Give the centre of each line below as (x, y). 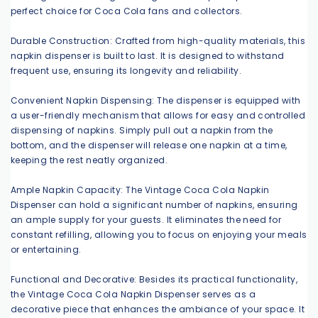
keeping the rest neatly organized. (89, 160)
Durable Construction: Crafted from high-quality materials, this (158, 40)
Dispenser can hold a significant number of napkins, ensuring (154, 204)
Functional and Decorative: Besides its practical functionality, (154, 279)
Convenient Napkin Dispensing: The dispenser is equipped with (156, 100)
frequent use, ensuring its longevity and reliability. (126, 70)
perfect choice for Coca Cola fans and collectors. (127, 11)
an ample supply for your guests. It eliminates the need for (146, 219)
